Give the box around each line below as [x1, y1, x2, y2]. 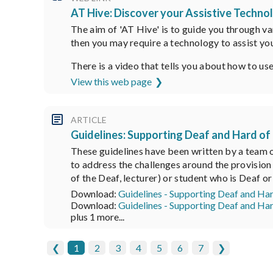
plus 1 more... [71, 210, 124, 222]
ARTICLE [71, 114, 107, 125]
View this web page [71, 75, 152, 87]
